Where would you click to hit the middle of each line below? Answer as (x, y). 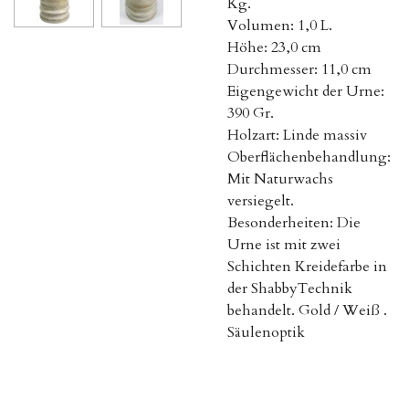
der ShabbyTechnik (290, 288)
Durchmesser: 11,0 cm (299, 69)
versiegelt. (261, 201)
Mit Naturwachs (280, 179)
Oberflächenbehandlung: (309, 157)
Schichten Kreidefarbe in (307, 267)
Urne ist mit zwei (284, 245)
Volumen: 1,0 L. (280, 26)
